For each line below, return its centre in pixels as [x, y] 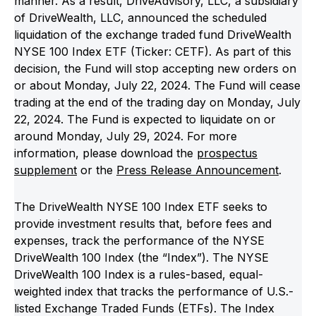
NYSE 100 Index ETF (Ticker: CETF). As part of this [153, 51]
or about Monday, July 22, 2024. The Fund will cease [157, 85]
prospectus [227, 153]
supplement [45, 170]
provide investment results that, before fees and [143, 223]
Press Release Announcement [197, 170]
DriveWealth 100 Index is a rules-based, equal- [139, 274]
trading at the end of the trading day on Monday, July [157, 102]
